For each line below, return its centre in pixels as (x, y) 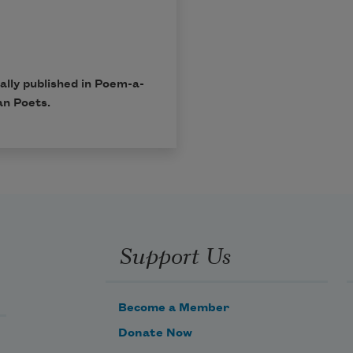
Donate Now (155, 333)
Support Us (175, 254)
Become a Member (174, 308)
